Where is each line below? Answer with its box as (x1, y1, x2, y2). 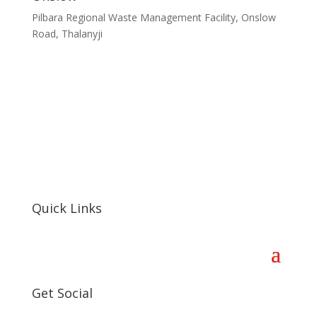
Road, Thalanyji (31, 27, 103, 40)
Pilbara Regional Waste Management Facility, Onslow (31, 11, 276, 24)
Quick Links (31, 200, 102, 217)
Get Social (31, 284, 93, 301)
